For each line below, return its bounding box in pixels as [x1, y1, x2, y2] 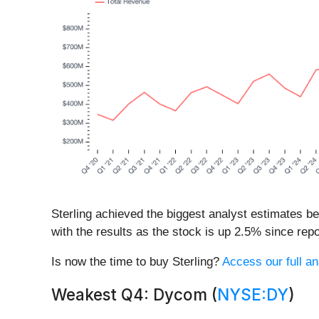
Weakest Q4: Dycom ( [51, 285, 217, 305]
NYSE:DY [217, 285, 288, 305]
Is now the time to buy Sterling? [51, 255, 222, 269]
